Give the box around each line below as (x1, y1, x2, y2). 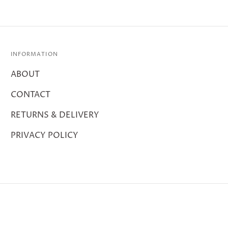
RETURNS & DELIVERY (10, 109, 99, 121)
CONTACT (10, 89, 50, 100)
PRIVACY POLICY (10, 129, 78, 141)
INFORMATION (10, 50, 58, 58)
